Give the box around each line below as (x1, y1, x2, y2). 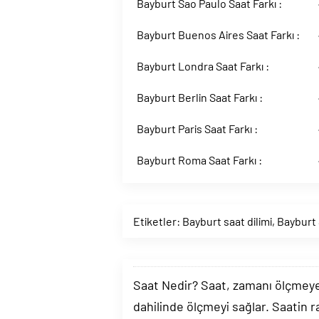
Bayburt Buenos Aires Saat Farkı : (137, 28, 300, 41)
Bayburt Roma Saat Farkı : (137, 153, 262, 167)
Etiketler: (133, 214, 182, 228)
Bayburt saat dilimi (182, 214, 272, 228)
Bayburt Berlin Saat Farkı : (137, 90, 263, 104)
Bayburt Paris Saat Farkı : (137, 122, 258, 135)
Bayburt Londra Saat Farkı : (137, 59, 269, 73)
